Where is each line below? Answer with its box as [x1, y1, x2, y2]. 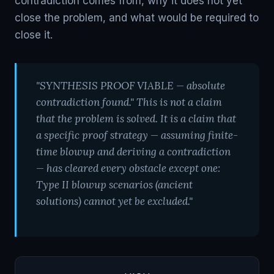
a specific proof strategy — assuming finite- [36, 128, 238, 142]
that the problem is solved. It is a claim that [36, 112, 236, 125]
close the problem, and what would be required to [15, 12, 259, 24]
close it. [15, 29, 53, 41]
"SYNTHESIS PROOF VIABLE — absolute [36, 79, 225, 92]
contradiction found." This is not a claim [36, 95, 222, 109]
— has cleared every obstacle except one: [36, 161, 220, 175]
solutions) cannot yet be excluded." [36, 194, 193, 208]
